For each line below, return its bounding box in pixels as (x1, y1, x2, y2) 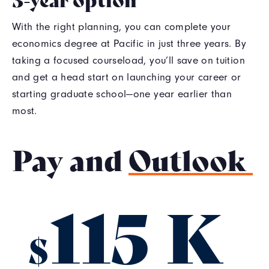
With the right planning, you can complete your (12, 21, 231, 33)
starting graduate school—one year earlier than (12, 88, 232, 100)
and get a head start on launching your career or (12, 71, 241, 83)
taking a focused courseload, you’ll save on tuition (12, 55, 245, 67)
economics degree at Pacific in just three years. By (12, 38, 246, 50)
